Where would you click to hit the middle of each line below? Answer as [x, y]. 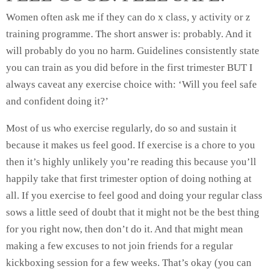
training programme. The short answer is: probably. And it [129, 34]
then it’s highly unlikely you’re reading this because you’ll [131, 162]
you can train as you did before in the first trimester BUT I [129, 68]
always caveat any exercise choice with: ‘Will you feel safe [131, 84]
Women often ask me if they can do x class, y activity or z [128, 17]
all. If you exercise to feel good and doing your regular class [134, 195]
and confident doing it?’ [59, 101]
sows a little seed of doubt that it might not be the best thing [133, 212]
